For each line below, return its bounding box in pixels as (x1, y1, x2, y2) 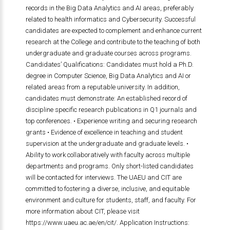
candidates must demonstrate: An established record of (25, 94, 187, 102)
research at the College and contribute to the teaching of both (25, 38, 200, 46)
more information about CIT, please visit (25, 207, 140, 215)
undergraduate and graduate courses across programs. (25, 49, 191, 57)
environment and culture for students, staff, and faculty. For (25, 196, 196, 204)
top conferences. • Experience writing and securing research (25, 117, 197, 125)
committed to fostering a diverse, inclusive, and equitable (25, 185, 189, 193)
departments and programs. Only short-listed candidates (25, 162, 194, 170)
